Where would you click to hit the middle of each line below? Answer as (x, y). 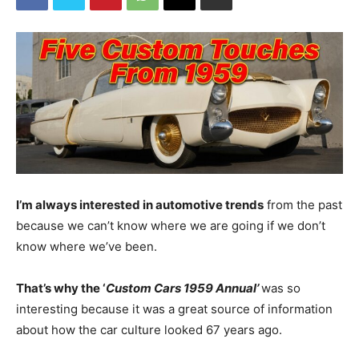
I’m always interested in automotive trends (140, 205)
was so (281, 288)
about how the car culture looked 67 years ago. (154, 330)
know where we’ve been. (87, 247)
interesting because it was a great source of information (174, 309)
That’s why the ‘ (61, 288)
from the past (303, 205)
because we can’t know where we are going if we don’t (171, 226)
